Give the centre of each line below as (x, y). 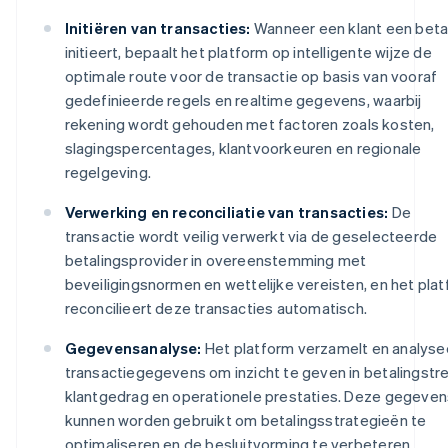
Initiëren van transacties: (157, 27)
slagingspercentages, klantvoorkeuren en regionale (243, 147)
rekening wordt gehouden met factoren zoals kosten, (249, 123)
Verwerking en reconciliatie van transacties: (226, 211)
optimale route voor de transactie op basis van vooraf (251, 75)
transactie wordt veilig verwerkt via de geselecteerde (251, 235)
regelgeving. (107, 171)
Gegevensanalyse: (133, 347)
